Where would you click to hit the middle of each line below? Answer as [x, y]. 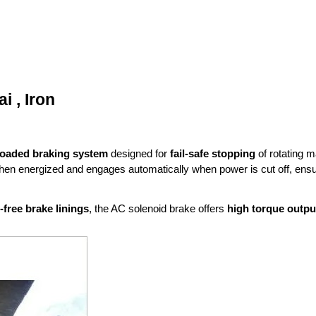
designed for [139, 153]
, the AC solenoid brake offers [158, 208]
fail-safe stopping [213, 153]
